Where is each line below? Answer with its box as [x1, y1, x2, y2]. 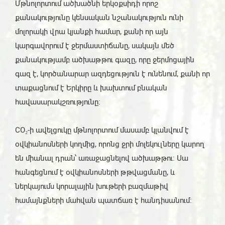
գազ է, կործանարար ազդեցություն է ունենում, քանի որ [15, 69, 210, 78]
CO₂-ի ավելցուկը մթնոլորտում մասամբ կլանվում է [15, 125, 189, 135]
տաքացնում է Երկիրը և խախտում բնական [15, 83, 167, 92]
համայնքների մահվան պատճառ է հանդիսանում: [15, 195, 192, 205]
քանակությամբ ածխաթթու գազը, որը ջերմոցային [15, 55, 194, 64]
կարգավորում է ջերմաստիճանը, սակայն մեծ [15, 41, 174, 50]
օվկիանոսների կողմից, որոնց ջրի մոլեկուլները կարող [15, 139, 204, 149]
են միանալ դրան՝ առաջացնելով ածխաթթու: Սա [15, 153, 188, 163]
